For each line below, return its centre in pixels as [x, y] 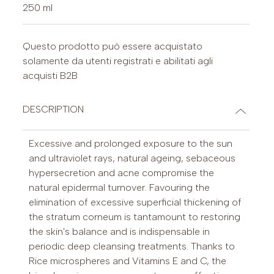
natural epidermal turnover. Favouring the [120, 188]
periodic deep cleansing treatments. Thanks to [132, 246]
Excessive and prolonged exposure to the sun [131, 144]
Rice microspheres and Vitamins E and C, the [128, 261]
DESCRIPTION [54, 109]
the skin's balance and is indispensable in [120, 232]
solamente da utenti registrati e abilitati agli [118, 61]
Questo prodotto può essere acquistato [113, 46]
